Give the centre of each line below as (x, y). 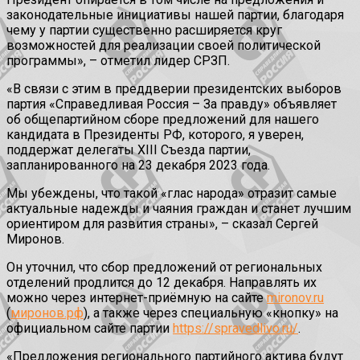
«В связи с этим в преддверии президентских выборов (174, 89)
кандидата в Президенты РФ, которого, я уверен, (155, 135)
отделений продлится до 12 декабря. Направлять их (162, 283)
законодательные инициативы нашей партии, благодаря (175, 15)
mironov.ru (295, 298)
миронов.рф (47, 313)
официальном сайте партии (90, 329)
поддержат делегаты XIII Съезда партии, (129, 150)
